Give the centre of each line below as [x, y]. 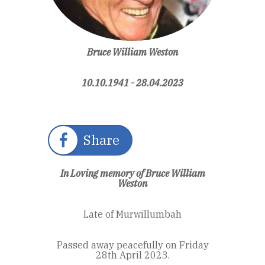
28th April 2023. [132, 255]
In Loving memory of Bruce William [132, 174]
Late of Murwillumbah [132, 214]
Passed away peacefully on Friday [132, 245]
